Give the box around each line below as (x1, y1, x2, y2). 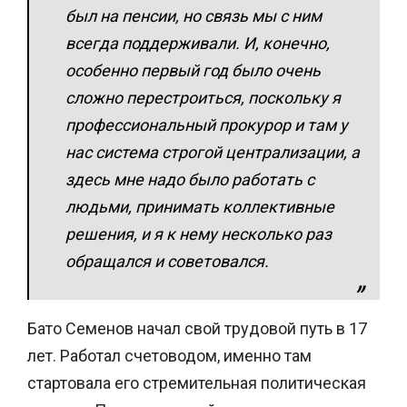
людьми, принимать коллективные (65, 196, 334, 216)
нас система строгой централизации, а (65, 142, 360, 162)
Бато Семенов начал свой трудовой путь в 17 (27, 318, 367, 338)
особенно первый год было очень (65, 60, 321, 80)
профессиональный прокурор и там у (65, 114, 348, 134)
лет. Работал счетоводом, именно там (27, 345, 312, 365)
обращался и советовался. (65, 251, 269, 271)
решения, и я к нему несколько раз (65, 223, 332, 243)
